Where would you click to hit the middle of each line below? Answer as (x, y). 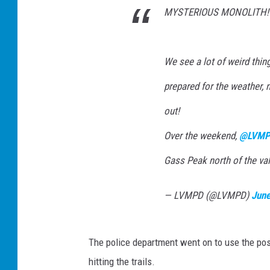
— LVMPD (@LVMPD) (208, 195)
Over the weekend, (202, 135)
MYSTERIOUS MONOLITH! (216, 12)
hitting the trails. (122, 261)
